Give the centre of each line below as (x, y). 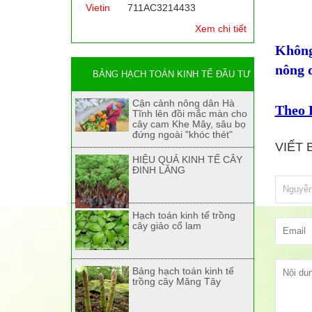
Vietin (98, 8)
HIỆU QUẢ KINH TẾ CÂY (187, 159)
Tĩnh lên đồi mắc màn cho (189, 114)
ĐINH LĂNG (158, 170)
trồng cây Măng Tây (176, 281)
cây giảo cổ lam (166, 226)
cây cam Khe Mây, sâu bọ (189, 124)
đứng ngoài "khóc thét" (182, 134)
